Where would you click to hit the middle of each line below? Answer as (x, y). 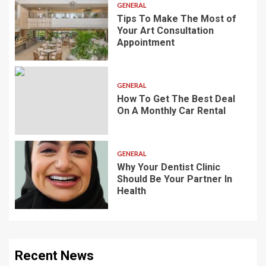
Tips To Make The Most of (176, 19)
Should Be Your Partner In (174, 179)
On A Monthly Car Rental (171, 111)
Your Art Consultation (165, 31)
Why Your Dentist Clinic (168, 167)
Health (131, 191)
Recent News (54, 255)
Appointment (145, 43)
